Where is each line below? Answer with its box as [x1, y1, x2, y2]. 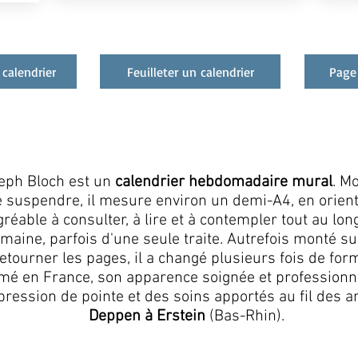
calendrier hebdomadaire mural [115, 173, 332, 192]
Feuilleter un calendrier [126, 63, 254, 80]
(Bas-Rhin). [205, 307, 284, 326]
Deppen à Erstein [88, 307, 205, 326]
